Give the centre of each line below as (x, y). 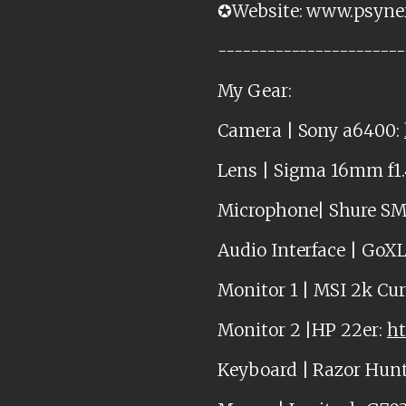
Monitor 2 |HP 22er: (302, 330)
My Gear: (255, 91)
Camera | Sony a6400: (311, 131)
